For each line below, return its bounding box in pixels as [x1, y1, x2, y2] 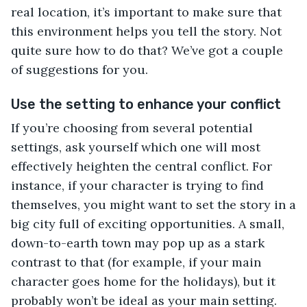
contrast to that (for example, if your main [11, 254, 261, 270]
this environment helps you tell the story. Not [11, 23, 282, 39]
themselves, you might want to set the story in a [11, 196, 296, 212]
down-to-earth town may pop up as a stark [11, 234, 265, 251]
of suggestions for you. [11, 61, 148, 77]
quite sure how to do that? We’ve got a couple [11, 42, 283, 58]
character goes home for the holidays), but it [11, 273, 275, 289]
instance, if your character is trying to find [11, 177, 264, 193]
